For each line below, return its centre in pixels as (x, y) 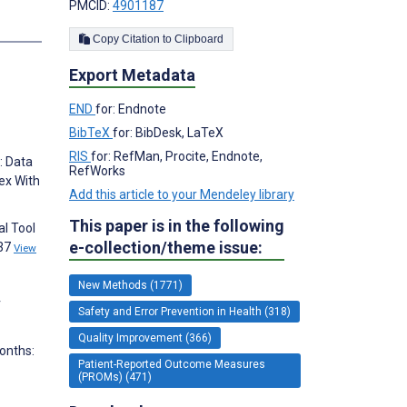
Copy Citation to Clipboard (199, 39)
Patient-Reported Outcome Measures (172, 364)
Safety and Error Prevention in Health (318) (184, 311)
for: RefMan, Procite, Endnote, (177, 156)
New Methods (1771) (130, 285)
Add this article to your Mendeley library (182, 194)
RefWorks (97, 170)
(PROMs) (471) (115, 377)
